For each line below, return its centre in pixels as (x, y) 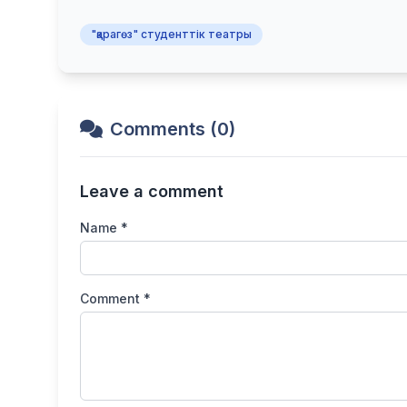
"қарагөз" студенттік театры (171, 35)
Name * (104, 228)
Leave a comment (152, 192)
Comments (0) (173, 129)
